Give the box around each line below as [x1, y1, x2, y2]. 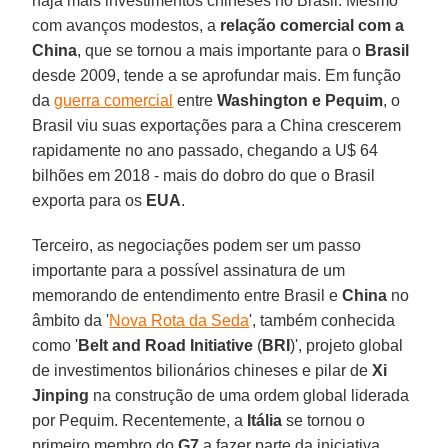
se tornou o [282, 411, 366, 429]
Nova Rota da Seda [109, 311, 250, 329]
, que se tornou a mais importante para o [77, 41, 366, 59]
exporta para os [32, 191, 147, 209]
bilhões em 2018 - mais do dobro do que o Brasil [32, 166, 376, 184]
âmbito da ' [32, 311, 110, 329]
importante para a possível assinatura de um [32, 261, 346, 279]
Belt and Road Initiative [78, 336, 254, 354]
